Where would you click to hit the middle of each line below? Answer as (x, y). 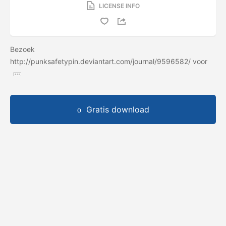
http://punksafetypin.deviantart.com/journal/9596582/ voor (109, 61)
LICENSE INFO (119, 6)
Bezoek (22, 49)
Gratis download (118, 109)
